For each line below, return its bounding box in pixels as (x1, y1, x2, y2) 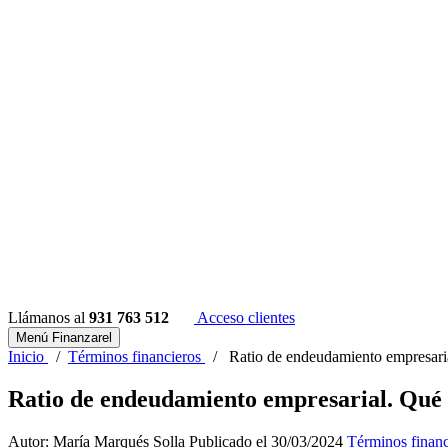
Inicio (8, 348, 44, 365)
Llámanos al (8, 309, 89, 326)
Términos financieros (68, 348, 201, 365)
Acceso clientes (194, 309, 295, 326)
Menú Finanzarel (16, 330, 112, 345)
